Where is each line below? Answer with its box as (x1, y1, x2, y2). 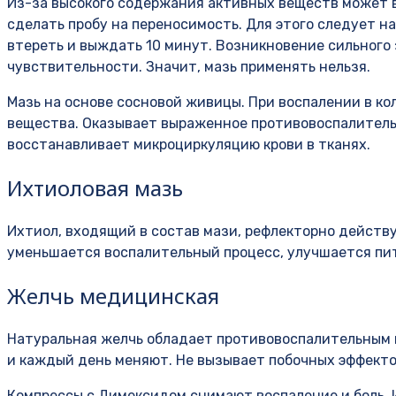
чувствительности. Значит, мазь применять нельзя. (7, 58, 370, 76)
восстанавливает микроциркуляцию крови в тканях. (7, 136, 370, 154)
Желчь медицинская (7, 281, 219, 311)
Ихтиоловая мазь (7, 173, 183, 203)
